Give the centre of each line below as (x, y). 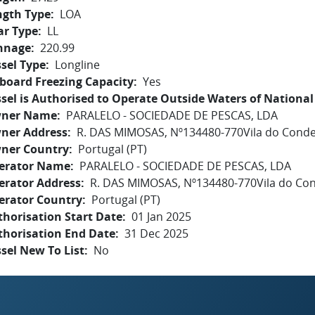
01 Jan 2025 (161, 217)
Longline (77, 65)
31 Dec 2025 (156, 233)
